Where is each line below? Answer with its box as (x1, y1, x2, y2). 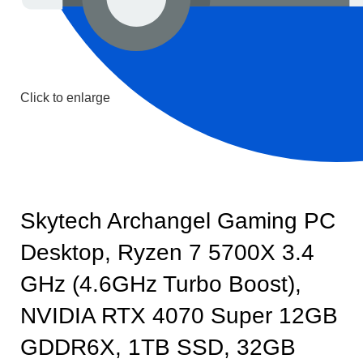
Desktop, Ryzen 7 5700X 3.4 (20, 240, 314, 266)
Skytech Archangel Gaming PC (20, 208, 335, 234)
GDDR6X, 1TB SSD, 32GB (20, 335, 296, 361)
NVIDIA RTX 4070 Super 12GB (20, 303, 338, 329)
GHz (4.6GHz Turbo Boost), (20, 271, 301, 297)
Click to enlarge (20, 91, 110, 105)
